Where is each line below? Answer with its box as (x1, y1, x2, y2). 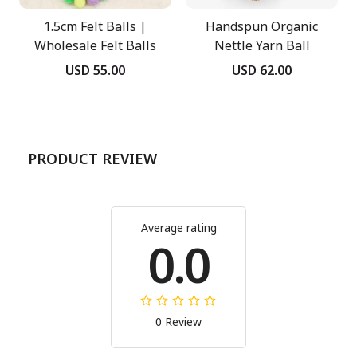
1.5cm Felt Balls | (44, 18, 147, 36)
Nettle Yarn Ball (214, 37, 310, 55)
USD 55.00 (65, 61, 125, 79)
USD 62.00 (232, 61, 292, 79)
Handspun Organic (206, 18, 318, 36)
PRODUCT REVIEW (28, 148, 157, 168)
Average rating (140, 219, 217, 235)
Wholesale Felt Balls (34, 37, 156, 55)
